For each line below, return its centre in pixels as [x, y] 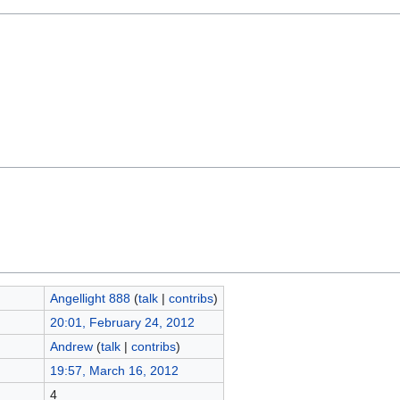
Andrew [71, 346]
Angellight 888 [90, 298]
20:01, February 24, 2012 [122, 322]
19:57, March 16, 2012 [114, 370]
